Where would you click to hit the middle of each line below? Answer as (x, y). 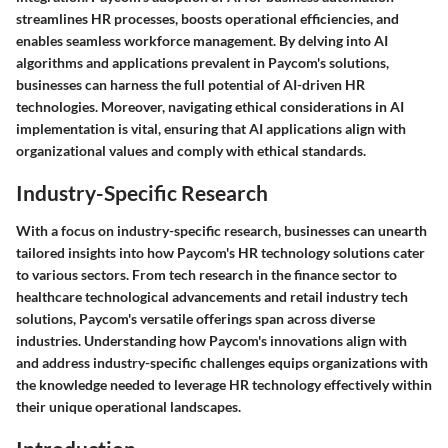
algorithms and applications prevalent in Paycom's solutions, (202, 62)
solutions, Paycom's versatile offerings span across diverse (195, 318)
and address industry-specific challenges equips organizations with (222, 362)
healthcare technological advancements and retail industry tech (212, 296)
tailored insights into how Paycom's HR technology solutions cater (220, 252)
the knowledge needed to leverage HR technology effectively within (224, 384)
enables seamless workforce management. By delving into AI (202, 40)
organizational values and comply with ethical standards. (191, 150)
